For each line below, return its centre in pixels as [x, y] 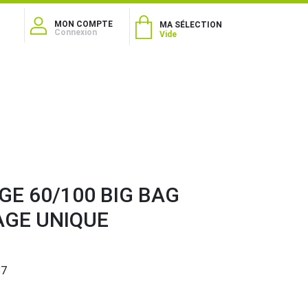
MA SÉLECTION [191, 25]
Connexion [76, 32]
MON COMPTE [84, 24]
